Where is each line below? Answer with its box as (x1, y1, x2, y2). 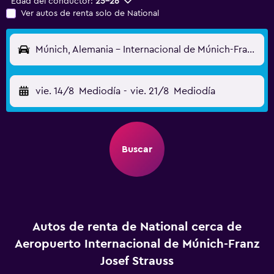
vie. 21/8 (130, 86, 169, 96)
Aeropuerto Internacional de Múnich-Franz (15, 238, 259, 250)
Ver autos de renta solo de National (21, 9, 159, 18)
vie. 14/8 (35, 86, 74, 96)
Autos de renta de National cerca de (32, 221, 242, 233)
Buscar (122, 144, 152, 154)
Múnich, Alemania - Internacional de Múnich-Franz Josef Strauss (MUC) (247, 45, 254, 54)
